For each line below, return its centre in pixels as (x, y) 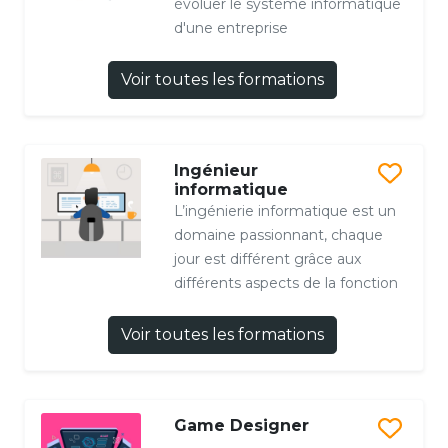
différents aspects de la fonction (285, 283)
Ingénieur (215, 171)
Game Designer (241, 426)
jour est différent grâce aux (267, 259)
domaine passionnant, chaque (278, 235)
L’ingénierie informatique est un (284, 211)
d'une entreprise (230, 28)
